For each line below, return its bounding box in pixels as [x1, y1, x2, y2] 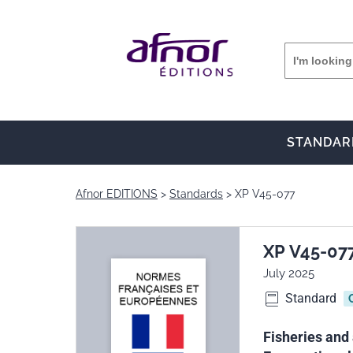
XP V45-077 [235, 188, 295, 200]
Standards [169, 188, 223, 200]
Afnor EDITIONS [76, 188, 158, 200]
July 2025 [263, 266, 314, 281]
